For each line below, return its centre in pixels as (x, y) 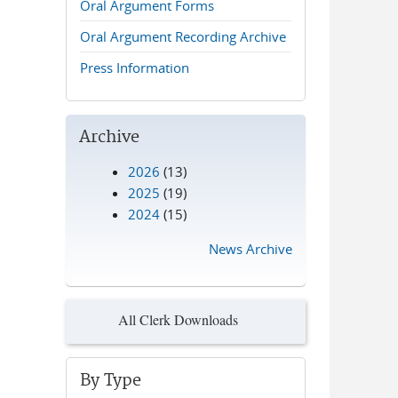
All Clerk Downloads (178, 319)
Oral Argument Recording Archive (183, 36)
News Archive (250, 249)
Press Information (135, 68)
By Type (111, 381)
